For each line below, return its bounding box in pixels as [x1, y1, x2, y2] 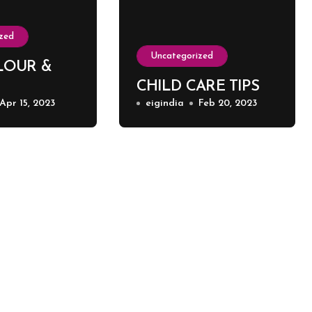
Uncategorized [150, 52, 213, 61]
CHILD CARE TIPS [136, 79, 259, 95]
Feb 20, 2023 [198, 98, 257, 109]
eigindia [145, 98, 184, 109]
